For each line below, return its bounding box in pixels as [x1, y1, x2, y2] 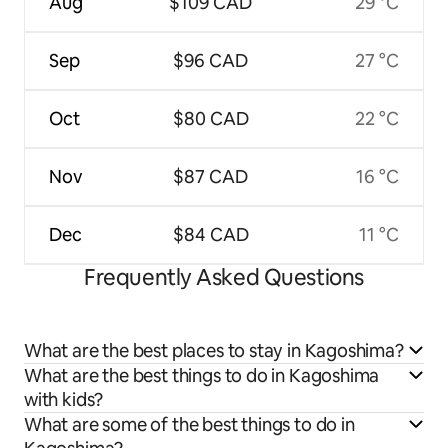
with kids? [24, 387, 104, 411]
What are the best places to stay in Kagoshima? [24, 338, 404, 362]
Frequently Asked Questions [84, 262, 364, 292]
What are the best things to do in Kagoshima [24, 363, 380, 387]
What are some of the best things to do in [24, 412, 355, 436]
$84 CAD [172, 222, 249, 246]
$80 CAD [172, 106, 249, 130]
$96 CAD [173, 48, 248, 72]
